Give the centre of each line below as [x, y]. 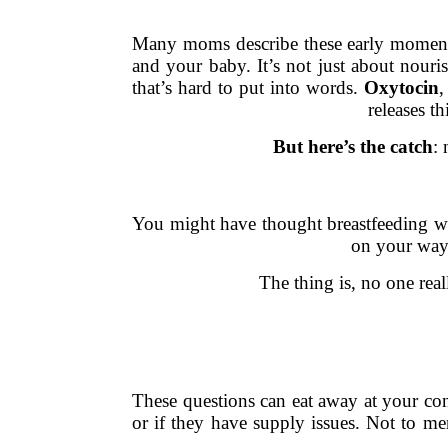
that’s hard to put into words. [248, 88]
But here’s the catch [353, 147]
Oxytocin [401, 88]
